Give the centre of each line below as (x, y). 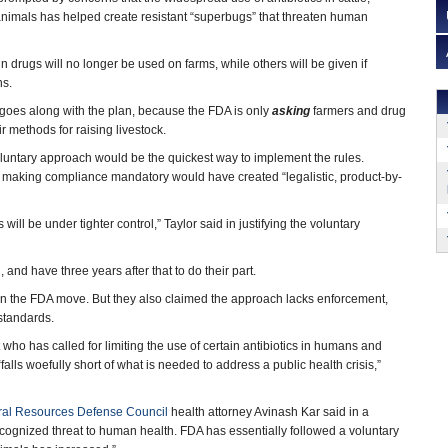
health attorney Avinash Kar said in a (268, 412)
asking (291, 111)
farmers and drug (358, 111)
